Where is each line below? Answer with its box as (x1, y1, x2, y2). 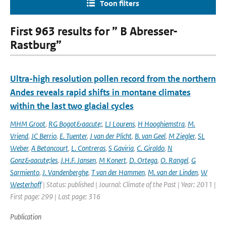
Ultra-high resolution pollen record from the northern (10, 73, 216, 84)
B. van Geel (135, 131, 165, 141)
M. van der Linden (148, 167, 198, 177)
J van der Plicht (90, 131, 132, 141)
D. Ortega (129, 155, 157, 165)
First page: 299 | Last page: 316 (10, 192, 100, 201)
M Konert (99, 155, 126, 165)
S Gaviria (108, 143, 134, 153)
